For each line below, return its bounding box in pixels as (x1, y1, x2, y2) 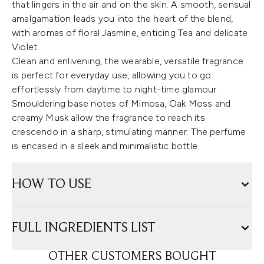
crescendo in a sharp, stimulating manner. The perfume (12, 126, 246, 138)
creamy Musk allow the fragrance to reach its (12, 112, 205, 124)
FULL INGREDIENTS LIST (12, 221, 156, 236)
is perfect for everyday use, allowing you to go (12, 70, 212, 81)
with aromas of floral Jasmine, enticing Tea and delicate (12, 27, 248, 39)
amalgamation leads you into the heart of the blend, (12, 13, 233, 25)
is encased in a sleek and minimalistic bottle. (12, 140, 200, 152)
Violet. (12, 41, 39, 53)
